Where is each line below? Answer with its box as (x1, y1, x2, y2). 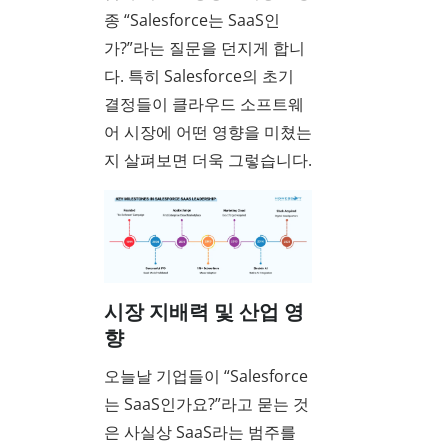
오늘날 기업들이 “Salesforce (104, 364, 308, 387)
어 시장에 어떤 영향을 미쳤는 (104, 121, 312, 144)
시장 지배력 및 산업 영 (104, 298, 304, 326)
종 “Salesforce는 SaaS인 (104, 9, 280, 32)
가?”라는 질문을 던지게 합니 (104, 37, 305, 60)
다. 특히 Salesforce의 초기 (104, 65, 294, 88)
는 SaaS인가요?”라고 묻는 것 (104, 392, 309, 415)
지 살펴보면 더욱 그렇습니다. (104, 149, 312, 172)
